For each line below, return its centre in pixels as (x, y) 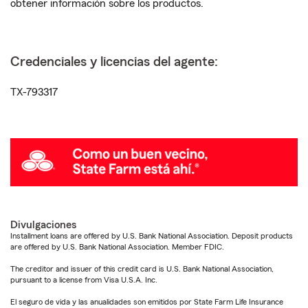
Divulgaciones (43, 224)
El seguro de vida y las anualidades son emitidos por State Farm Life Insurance (147, 301)
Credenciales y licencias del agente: (114, 62)
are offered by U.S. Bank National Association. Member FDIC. (117, 246)
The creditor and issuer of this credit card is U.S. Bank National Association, (142, 268)
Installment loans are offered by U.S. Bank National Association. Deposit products (152, 235)
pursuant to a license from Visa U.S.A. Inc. (84, 279)
